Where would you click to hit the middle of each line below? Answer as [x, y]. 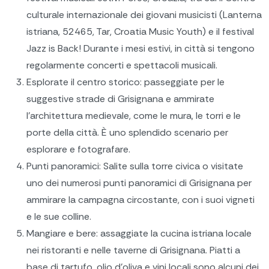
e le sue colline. [59, 217]
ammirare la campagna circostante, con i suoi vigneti [141, 200]
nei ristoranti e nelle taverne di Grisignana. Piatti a [133, 250]
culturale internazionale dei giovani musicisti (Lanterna [144, 15]
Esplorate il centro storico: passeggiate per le [125, 82]
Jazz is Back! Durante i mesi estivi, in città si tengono [141, 49]
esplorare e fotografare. [78, 150]
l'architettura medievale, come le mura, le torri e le [134, 116]
